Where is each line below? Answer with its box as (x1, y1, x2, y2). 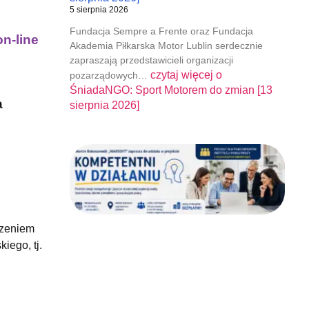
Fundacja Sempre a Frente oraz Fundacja (69, 25, 253, 37)
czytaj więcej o (150, 68, 222, 81)
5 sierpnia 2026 (69, 4, 128, 14)
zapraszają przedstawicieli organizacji (69, 54, 233, 66)
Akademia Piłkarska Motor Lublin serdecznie (69, 39, 263, 51)
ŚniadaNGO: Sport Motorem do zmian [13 (69, 83, 272, 96)
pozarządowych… (69, 69, 150, 81)
